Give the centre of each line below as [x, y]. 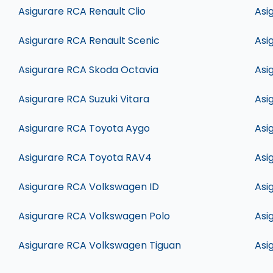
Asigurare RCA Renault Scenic [89, 41]
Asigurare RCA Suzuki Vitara [83, 99]
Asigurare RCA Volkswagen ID [88, 187]
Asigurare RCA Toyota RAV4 [85, 158]
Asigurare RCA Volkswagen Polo [94, 216]
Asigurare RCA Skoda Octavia [88, 70]
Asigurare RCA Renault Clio [82, 11]
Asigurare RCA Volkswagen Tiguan [99, 245]
